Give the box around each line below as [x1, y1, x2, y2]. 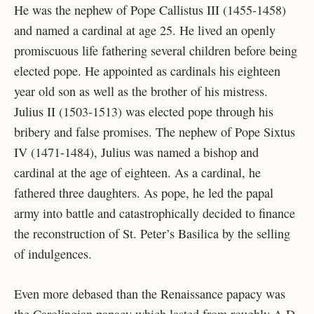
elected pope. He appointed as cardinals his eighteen [14, 62, 280, 80]
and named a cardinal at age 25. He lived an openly [14, 22, 275, 39]
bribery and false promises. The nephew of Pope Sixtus [14, 123, 295, 141]
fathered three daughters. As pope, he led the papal [14, 184, 273, 202]
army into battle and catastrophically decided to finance [14, 205, 295, 222]
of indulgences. [14, 245, 92, 263]
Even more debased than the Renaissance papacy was [14, 285, 285, 302]
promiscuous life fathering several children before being [14, 42, 297, 60]
